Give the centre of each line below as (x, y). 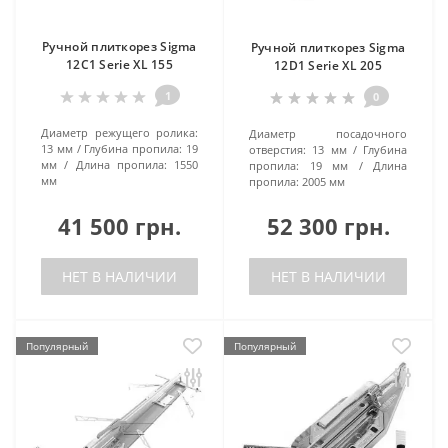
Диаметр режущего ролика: (119, 132)
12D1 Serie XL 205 (328, 65)
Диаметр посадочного (328, 133)
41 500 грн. (119, 225)
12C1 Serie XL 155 (119, 64)
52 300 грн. (328, 225)
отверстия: (277, 149)
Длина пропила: (121, 164)
